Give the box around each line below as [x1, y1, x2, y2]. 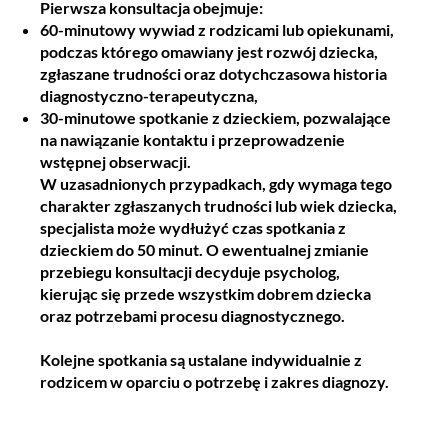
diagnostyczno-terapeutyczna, [40, 86, 258, 106]
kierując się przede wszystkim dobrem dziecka [40, 284, 371, 304]
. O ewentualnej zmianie [199, 240, 369, 260]
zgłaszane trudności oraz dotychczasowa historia [40, 64, 387, 84]
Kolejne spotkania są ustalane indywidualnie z [40, 350, 362, 370]
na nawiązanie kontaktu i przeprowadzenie [40, 130, 345, 150]
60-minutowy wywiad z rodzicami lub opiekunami [40, 20, 390, 40]
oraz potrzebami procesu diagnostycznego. [40, 306, 345, 326]
